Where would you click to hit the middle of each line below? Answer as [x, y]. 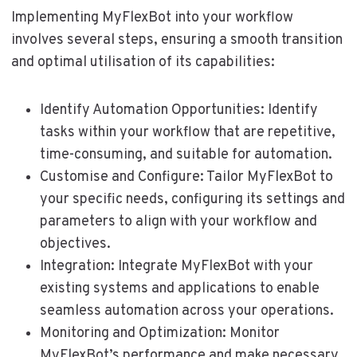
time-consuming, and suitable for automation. [186, 155]
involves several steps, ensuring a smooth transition [177, 41]
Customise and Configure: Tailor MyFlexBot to [186, 178]
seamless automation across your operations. [186, 312]
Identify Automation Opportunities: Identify [178, 111]
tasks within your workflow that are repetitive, [187, 133]
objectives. [75, 245]
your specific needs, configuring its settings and [192, 200]
